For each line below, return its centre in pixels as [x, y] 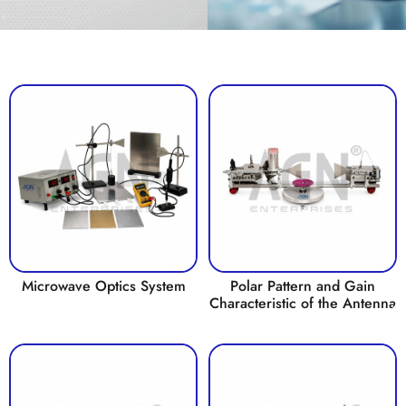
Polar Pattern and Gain [303, 285]
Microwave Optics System [103, 285]
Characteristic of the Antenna [303, 303]
